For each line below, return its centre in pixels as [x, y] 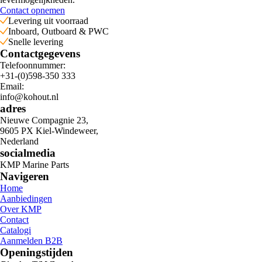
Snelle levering [36, 42]
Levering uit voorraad [48, 20]
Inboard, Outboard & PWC [58, 31]
